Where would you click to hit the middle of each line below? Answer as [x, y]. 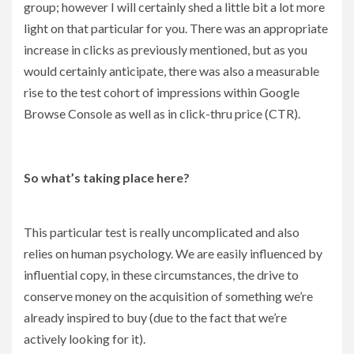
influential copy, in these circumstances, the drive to [161, 274]
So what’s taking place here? [107, 177]
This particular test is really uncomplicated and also [162, 232]
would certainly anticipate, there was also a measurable [171, 70]
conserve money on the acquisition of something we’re [168, 296]
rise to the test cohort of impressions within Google [162, 92]
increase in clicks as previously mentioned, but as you [166, 49]
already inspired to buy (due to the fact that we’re [155, 317]
